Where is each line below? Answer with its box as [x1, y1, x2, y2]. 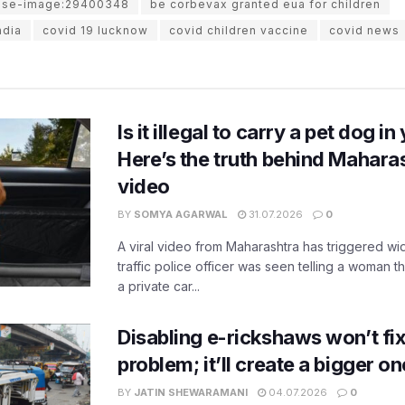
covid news [329, 24, 400, 38]
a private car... [118, 278, 200, 295]
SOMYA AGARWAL [134, 208, 228, 221]
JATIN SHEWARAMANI [134, 386, 248, 400]
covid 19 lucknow [42, 24, 148, 38]
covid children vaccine [169, 24, 308, 38]
